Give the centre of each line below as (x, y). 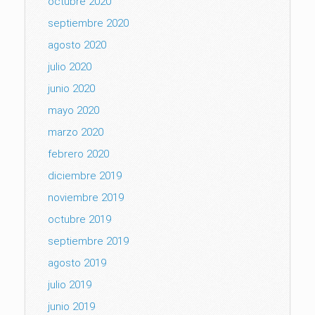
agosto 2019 (77, 263)
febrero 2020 (78, 154)
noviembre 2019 (86, 197)
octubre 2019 (79, 219)
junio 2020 (71, 88)
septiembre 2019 (88, 241)
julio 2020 (70, 66)
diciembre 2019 (85, 175)
